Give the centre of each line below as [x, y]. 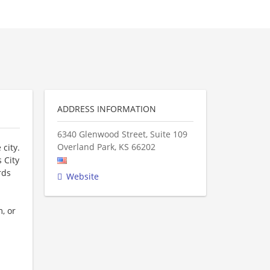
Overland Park [86, 147]
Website [83, 176]
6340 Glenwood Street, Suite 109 [122, 134]
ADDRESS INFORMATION [107, 109]
